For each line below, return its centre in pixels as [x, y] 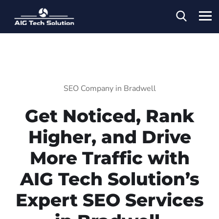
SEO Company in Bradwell [109, 88]
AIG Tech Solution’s [109, 179]
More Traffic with [109, 158]
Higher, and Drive [109, 137]
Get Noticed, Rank [109, 116]
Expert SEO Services [109, 200]
